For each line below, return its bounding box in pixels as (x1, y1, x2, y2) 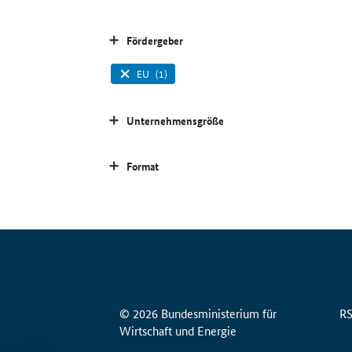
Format (126, 158, 159, 174)
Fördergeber (126, 32, 184, 49)
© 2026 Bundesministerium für (119, 305, 277, 322)
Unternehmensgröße (126, 112, 225, 129)
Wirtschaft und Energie (119, 322, 236, 339)
